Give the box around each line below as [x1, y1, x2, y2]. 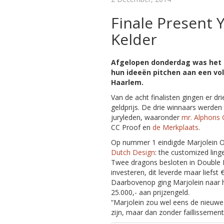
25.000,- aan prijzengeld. [111, 187, 189, 197]
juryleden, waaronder [111, 112, 181, 122]
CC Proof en [111, 122, 152, 132]
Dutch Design [111, 147, 155, 157]
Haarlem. [111, 77, 143, 87]
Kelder [111, 28, 157, 49]
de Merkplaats [152, 122, 198, 132]
